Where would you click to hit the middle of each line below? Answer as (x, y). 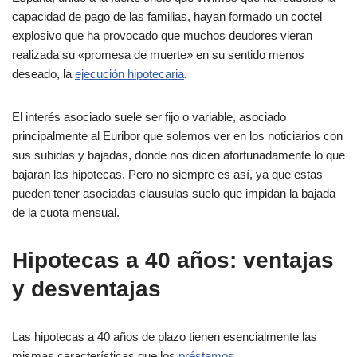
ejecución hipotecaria (129, 74)
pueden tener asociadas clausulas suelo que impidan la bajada (174, 193)
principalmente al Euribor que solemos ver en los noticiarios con (177, 136)
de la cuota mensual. (66, 212)
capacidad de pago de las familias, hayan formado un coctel (167, 16)
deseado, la (43, 74)
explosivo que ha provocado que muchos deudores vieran (162, 35)
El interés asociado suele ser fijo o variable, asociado (149, 117)
